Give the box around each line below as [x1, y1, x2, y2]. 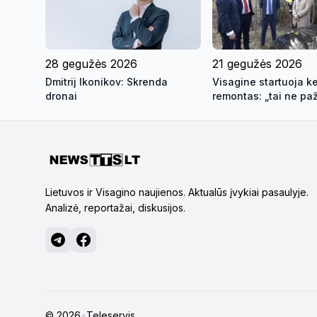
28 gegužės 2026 [45, 56, 137, 71]
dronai [45, 89, 77, 102]
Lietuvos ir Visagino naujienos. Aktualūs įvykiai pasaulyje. [45, 185, 309, 198]
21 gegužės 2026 [212, 56, 302, 71]
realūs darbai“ [212, 103, 283, 116]
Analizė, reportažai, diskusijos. [45, 201, 185, 214]
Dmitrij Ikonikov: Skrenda [45, 75, 168, 88]
